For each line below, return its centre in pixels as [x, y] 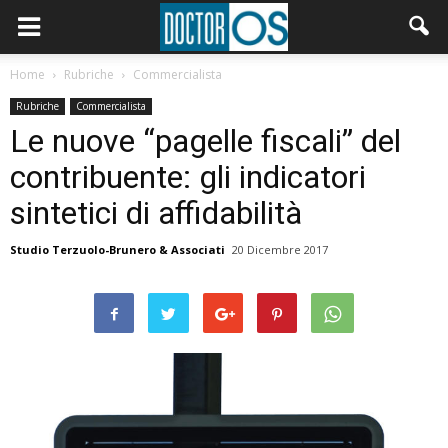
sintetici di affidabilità [156, 213]
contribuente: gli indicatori [188, 177]
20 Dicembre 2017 [280, 249]
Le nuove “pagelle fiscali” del [205, 141]
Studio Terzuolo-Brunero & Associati [117, 249]
